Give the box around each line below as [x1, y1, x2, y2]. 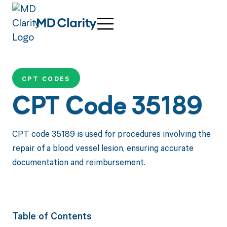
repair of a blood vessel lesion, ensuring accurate [12, 141, 194, 154]
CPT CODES [21, 74, 70, 84]
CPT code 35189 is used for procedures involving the [12, 127, 211, 139]
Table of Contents [12, 209, 92, 222]
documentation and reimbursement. [12, 156, 145, 168]
